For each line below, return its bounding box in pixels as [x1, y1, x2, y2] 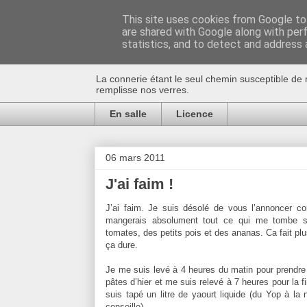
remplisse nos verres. [96, 84, 189, 95]
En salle [110, 108, 147, 120]
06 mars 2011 [106, 151, 165, 163]
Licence [176, 108, 213, 120]
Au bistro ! [95, 36, 230, 66]
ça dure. [106, 239, 138, 250]
